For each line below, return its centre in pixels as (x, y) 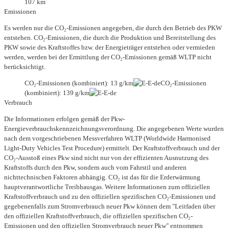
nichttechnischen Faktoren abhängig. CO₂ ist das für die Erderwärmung (102, 177)
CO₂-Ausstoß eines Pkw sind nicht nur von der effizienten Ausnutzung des (106, 157)
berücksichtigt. (25, 66)
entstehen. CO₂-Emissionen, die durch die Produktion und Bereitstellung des (110, 37)
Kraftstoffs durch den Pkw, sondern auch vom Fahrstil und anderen (95, 167)
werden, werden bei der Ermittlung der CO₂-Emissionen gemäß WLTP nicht (108, 57)
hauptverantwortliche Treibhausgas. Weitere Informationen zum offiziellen (107, 187)
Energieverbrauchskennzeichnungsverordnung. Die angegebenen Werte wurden (114, 128)
